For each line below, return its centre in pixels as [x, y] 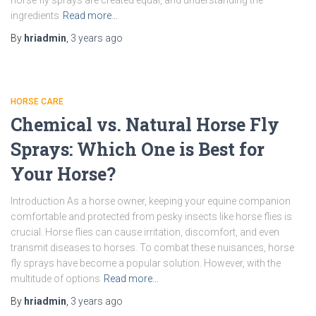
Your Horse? [63, 174]
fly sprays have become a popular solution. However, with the [146, 263]
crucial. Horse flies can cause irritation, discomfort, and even [145, 232]
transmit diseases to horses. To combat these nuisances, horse [152, 248]
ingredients [35, 16]
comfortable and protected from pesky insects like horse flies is [151, 217]
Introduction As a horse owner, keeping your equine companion [151, 201]
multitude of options [55, 279]
